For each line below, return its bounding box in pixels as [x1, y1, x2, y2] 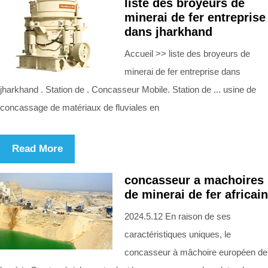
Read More [12, 142, 63, 154]
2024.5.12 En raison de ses [124, 211, 231, 221]
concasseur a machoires [124, 173, 264, 187]
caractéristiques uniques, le [124, 229, 231, 239]
